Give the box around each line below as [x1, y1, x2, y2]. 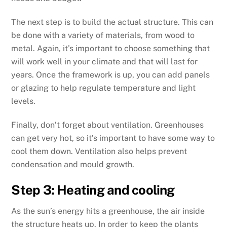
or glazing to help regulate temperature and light [11, 83, 196, 93]
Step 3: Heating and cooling [11, 182, 175, 198]
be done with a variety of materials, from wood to [11, 30, 195, 41]
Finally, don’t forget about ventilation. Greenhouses [11, 120, 204, 130]
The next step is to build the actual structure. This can [11, 17, 214, 27]
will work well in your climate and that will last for [11, 57, 198, 67]
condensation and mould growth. [11, 159, 135, 169]
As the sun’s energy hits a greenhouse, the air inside [11, 206, 205, 216]
